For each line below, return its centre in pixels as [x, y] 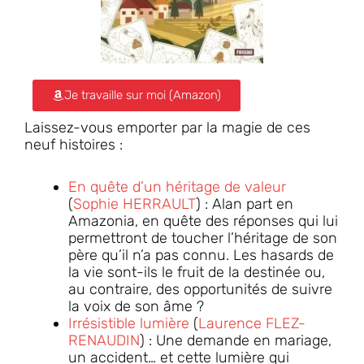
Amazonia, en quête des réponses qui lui [203, 221]
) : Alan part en [245, 204]
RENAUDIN [104, 341]
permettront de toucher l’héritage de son [203, 238]
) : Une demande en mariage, [236, 341]
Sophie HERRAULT [134, 204]
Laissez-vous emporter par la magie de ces [167, 127]
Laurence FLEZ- [252, 324]
